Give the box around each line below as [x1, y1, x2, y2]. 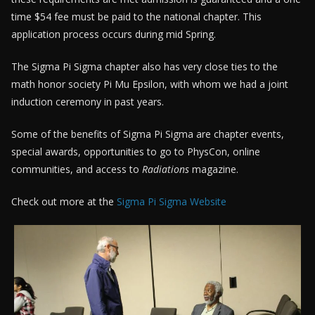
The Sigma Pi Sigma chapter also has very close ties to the [11, 59, 278, 73]
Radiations [142, 162, 189, 176]
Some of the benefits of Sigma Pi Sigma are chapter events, [11, 127, 284, 141]
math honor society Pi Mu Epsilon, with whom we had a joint [11, 77, 288, 91]
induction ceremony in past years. [11, 94, 164, 108]
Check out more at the [11, 194, 117, 208]
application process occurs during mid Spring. [11, 27, 216, 41]
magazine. [189, 162, 238, 176]
